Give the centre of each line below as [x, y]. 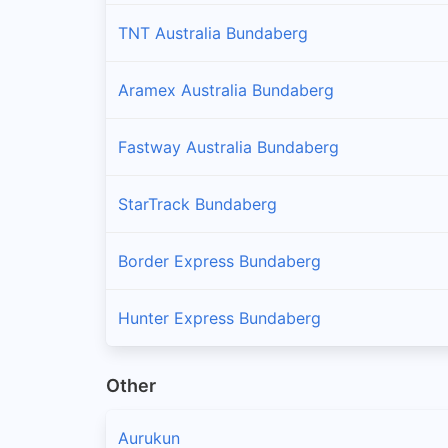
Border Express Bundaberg [219, 260]
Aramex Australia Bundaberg [226, 89]
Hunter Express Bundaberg [219, 317]
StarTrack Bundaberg [197, 203]
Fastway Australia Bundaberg [228, 146]
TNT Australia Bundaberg [213, 32]
